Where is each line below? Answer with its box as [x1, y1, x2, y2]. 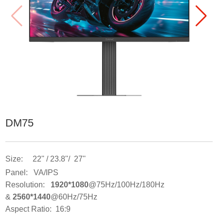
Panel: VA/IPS [5, 168, 59, 177]
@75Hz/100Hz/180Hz [89, 181, 165, 189]
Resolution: [5, 181, 51, 189]
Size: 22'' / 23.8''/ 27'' [5, 155, 86, 163]
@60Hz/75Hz [51, 193, 98, 201]
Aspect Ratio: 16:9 [5, 205, 71, 214]
